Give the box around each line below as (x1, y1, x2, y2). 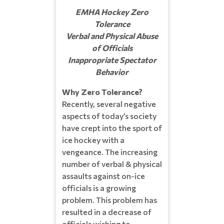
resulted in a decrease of (62, 206, 151, 216)
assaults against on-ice (62, 170, 145, 180)
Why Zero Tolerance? (62, 86, 142, 96)
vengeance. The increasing (62, 146, 157, 156)
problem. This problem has (62, 194, 157, 204)
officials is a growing (62, 182, 136, 192)
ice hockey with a (62, 134, 124, 144)
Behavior (95, 66, 128, 76)
